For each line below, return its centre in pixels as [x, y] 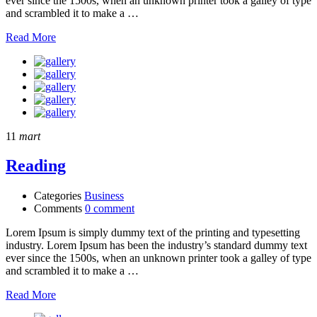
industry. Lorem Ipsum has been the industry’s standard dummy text [156, 246]
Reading [36, 166]
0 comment [110, 209]
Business [104, 196]
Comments [58, 209]
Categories [58, 196]
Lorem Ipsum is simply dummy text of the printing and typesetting [153, 233]
